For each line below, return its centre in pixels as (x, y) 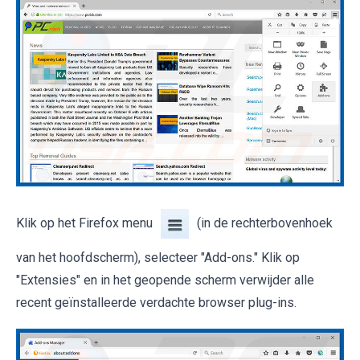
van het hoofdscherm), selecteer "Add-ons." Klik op (158, 257)
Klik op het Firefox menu (84, 223)
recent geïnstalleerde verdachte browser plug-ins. (156, 302)
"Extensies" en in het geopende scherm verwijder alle (165, 280)
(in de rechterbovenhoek (265, 223)
